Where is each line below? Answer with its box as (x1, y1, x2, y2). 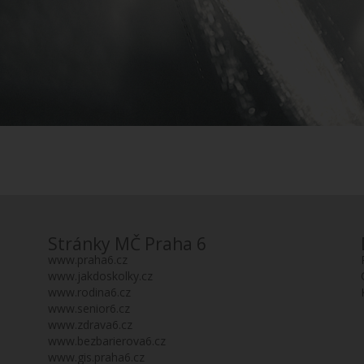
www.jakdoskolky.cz (48, 268, 153, 284)
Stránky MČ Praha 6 (48, 232, 206, 255)
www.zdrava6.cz (48, 317, 132, 332)
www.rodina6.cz (48, 284, 131, 300)
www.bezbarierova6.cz (48, 333, 166, 349)
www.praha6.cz (48, 252, 128, 267)
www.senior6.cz (48, 301, 130, 316)
